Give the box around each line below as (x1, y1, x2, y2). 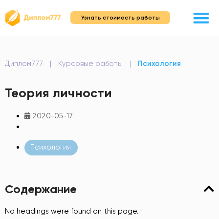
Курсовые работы (58, 59, 123, 68)
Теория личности (5, 85, 112, 101)
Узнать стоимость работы (81, 14, 160, 22)
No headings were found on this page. (5, 206, 139, 216)
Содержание (5, 181, 77, 196)
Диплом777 (5, 59, 43, 68)
